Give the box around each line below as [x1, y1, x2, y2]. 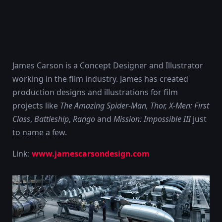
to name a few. [12, 127, 67, 138]
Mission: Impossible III [113, 113, 191, 124]
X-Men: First [169, 100, 209, 111]
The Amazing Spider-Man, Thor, [60, 100, 167, 111]
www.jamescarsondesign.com [32, 148, 150, 159]
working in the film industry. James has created [12, 73, 188, 84]
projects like [12, 100, 60, 111]
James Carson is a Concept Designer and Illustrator [12, 60, 203, 71]
